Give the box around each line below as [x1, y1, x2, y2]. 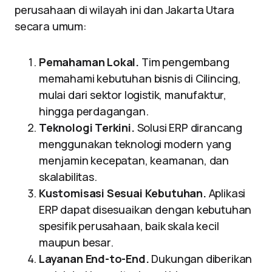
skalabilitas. [39, 169, 97, 184]
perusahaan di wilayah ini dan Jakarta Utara [15, 2, 235, 17]
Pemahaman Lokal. [39, 55, 140, 69]
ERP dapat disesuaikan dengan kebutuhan [39, 202, 252, 217]
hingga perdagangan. [39, 104, 149, 118]
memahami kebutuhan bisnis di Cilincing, [39, 71, 241, 86]
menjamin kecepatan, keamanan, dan [39, 153, 229, 168]
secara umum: [15, 19, 87, 33]
